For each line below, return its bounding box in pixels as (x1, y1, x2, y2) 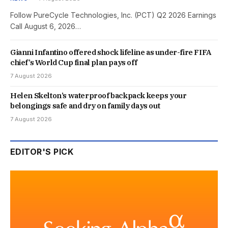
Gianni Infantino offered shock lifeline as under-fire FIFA (10, 47, 211, 57)
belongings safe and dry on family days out (10, 100, 160, 110)
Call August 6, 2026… (10, 21, 81, 31)
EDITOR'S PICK (10, 146, 74, 157)
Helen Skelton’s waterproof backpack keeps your (10, 90, 187, 100)
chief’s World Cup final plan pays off (10, 57, 137, 67)
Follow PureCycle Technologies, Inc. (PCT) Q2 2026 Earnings (10, 10, 216, 19)
